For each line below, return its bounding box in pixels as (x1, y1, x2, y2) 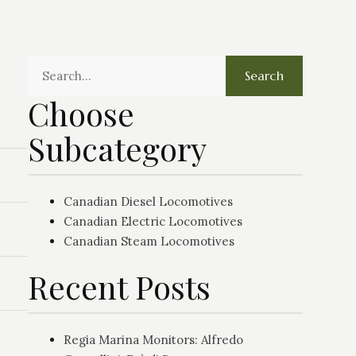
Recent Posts (28, 265, 211, 308)
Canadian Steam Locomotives (64, 234, 235, 250)
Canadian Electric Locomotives (64, 214, 243, 230)
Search (244, 68, 284, 84)
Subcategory (28, 127, 207, 170)
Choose (28, 92, 135, 135)
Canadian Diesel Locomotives (64, 194, 234, 210)
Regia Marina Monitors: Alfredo (64, 331, 244, 347)
